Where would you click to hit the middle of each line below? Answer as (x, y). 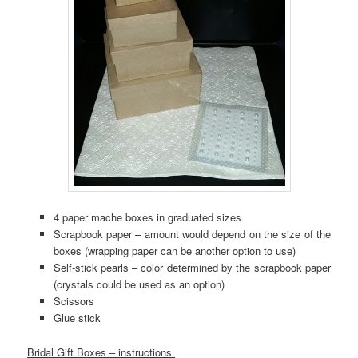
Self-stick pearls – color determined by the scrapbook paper (192, 268)
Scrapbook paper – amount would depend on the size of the (192, 234)
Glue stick (77, 318)
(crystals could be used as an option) (139, 284)
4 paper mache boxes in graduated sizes (147, 217)
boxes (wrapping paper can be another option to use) (174, 251)
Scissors (74, 301)
